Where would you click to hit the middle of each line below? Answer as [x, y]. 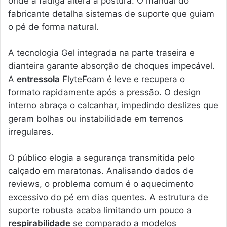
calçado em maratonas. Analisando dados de [101, 171]
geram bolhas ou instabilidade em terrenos [96, 119]
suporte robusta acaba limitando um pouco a [100, 211]
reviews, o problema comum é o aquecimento [101, 184]
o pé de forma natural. [53, 27]
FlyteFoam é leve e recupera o [122, 79]
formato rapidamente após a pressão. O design [104, 92]
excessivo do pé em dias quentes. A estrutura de [108, 197]
